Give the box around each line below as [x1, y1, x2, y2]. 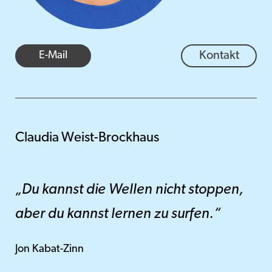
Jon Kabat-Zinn [15, 243, 84, 255]
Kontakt [199, 50, 239, 62]
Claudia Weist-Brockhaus [15, 131, 159, 145]
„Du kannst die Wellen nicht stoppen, [15, 183, 243, 197]
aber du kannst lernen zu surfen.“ [15, 207, 220, 222]
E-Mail [39, 50, 67, 61]
